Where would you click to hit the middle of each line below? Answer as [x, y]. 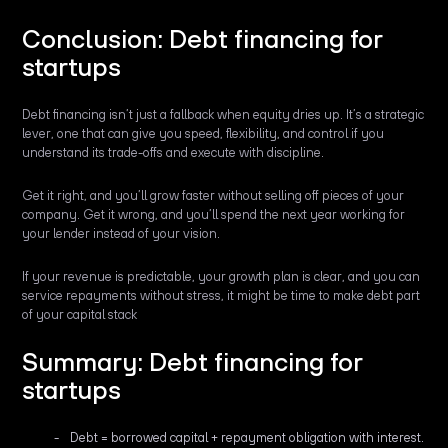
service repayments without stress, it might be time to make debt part [221, 295]
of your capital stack [80, 314]
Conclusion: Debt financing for [202, 38]
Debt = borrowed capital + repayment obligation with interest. [247, 437]
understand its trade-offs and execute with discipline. [173, 152]
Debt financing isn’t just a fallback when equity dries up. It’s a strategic [223, 114]
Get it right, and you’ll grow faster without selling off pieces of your [213, 195]
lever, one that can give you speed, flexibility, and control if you [203, 133]
